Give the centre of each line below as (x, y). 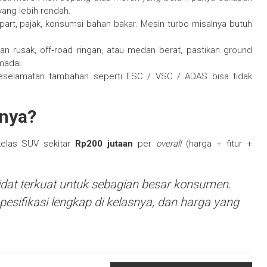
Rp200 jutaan (104, 144)
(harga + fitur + (217, 144)
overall (169, 144)
